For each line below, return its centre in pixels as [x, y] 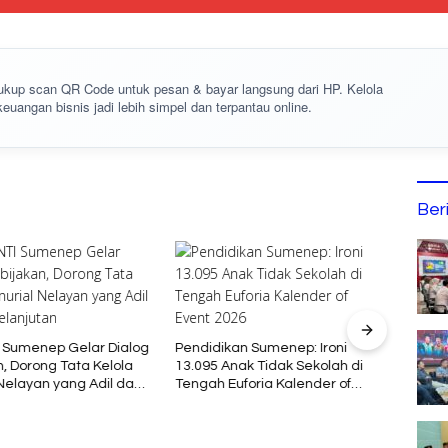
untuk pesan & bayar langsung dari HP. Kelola [249, 88]
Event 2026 [211, 401]
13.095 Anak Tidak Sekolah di [269, 365]
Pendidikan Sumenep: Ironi [261, 347]
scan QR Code [72, 88]
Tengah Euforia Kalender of [263, 383]
